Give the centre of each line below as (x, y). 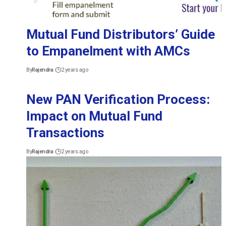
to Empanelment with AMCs (108, 51)
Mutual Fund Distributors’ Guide (121, 34)
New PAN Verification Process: (118, 99)
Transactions (65, 132)
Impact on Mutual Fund (94, 116)
